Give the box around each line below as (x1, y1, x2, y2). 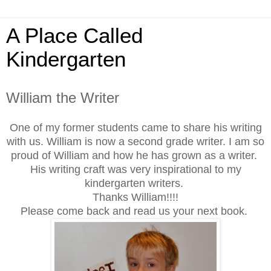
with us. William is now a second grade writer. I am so (7, 135, 264, 148)
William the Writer (6, 90, 119, 106)
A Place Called (6, 24, 143, 47)
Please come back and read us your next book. (21, 204, 250, 217)
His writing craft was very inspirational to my (30, 163, 241, 175)
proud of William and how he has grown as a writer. (11, 149, 260, 162)
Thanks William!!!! (93, 191, 178, 203)
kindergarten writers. (85, 177, 186, 189)
